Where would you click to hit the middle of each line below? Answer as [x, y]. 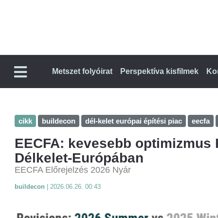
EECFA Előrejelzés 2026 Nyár [73, 170]
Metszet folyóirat [82, 71]
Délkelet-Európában [79, 158]
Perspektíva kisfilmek [159, 71]
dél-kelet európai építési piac [134, 121]
